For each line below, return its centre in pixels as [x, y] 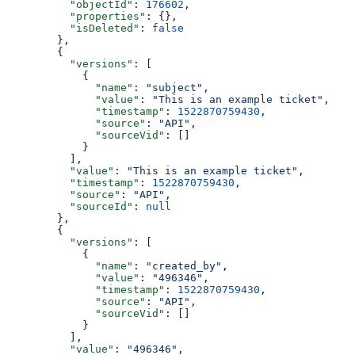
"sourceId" [89, 206]
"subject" [174, 87]
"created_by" [184, 265]
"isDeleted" [92, 28]
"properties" [95, 16]
